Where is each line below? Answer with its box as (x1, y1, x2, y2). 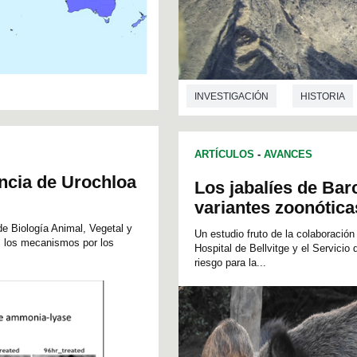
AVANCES (264, 147, 312, 160)
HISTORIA (300, 91, 345, 103)
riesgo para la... (194, 256, 266, 269)
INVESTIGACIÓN (194, 91, 269, 103)
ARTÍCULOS (194, 147, 254, 160)
